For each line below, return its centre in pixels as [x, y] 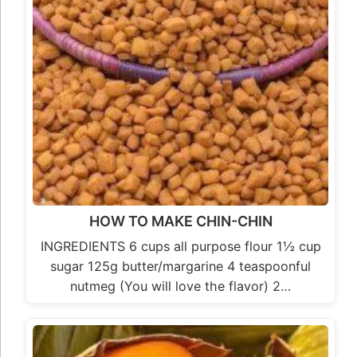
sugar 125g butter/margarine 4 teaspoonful [180, 267]
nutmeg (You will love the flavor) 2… [180, 286]
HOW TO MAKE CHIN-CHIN [180, 222]
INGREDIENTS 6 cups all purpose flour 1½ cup [180, 247]
